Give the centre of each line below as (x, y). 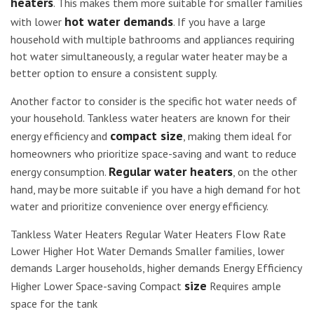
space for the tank (54, 303)
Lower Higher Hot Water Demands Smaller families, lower (148, 251)
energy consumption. (60, 172)
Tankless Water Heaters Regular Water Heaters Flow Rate (148, 234)
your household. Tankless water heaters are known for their (150, 118)
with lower (37, 22)
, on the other (265, 172)
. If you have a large (219, 22)
